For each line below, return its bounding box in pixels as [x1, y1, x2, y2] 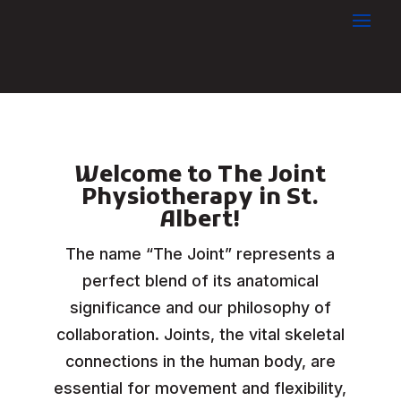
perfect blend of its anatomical [81, 271, 319, 290]
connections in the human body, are [64, 352, 336, 371]
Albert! [159, 206, 242, 235]
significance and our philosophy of [69, 298, 331, 317]
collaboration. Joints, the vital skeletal [55, 325, 345, 344]
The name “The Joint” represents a [65, 244, 336, 263]
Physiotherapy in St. [81, 183, 320, 213]
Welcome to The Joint [74, 161, 326, 191]
